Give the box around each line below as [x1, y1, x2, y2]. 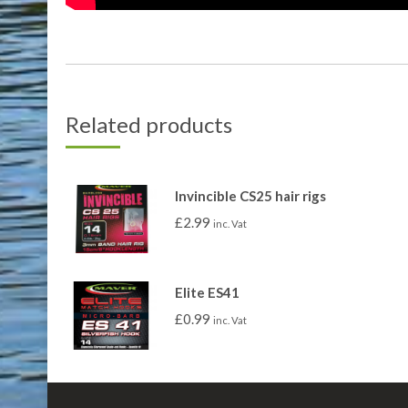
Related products [66, 111, 232, 138]
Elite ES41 [175, 284, 240, 301]
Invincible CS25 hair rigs [175, 188, 326, 205]
